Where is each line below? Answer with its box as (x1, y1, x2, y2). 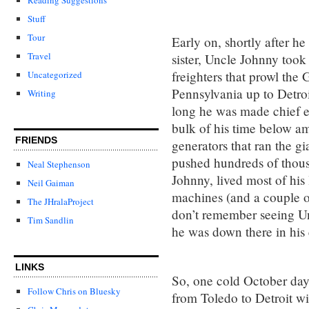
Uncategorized (28, 68, 82, 81)
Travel (28, 49, 51, 62)
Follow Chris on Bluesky (28, 285, 121, 298)
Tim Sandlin (28, 214, 74, 227)
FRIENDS (15, 134, 57, 146)
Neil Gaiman (28, 177, 74, 190)
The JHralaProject (28, 195, 94, 208)
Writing (28, 86, 56, 99)
